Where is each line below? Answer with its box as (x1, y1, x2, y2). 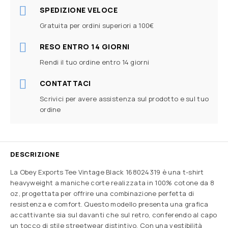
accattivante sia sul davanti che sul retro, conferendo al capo (10, 210, 217, 220)
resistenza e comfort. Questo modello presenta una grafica (10, 199, 209, 209)
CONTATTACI (40, 78, 91, 89)
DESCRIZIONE (10, 150, 60, 159)
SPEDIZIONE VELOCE (40, 5, 118, 15)
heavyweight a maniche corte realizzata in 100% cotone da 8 (10, 178, 214, 188)
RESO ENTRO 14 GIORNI (40, 42, 130, 52)
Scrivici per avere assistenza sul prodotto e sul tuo (40, 94, 209, 104)
